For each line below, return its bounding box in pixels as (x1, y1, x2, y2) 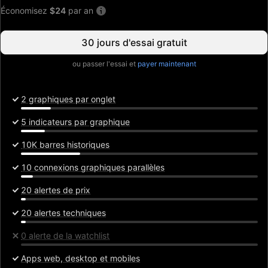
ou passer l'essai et (72, 59, 138, 68)
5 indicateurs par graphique (21, 117, 130, 127)
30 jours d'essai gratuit (81, 36, 187, 48)
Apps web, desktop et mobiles (21, 253, 140, 263)
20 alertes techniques (21, 208, 106, 218)
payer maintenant (137, 59, 196, 68)
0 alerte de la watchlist (21, 230, 109, 240)
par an (68, 5, 93, 16)
